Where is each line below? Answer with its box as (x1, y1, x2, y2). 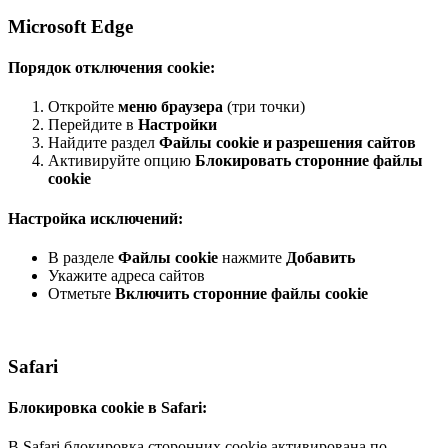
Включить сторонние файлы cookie (115, 284, 368, 302)
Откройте (48, 98, 118, 116)
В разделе (48, 248, 118, 266)
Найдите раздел (48, 134, 159, 152)
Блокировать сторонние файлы (195, 152, 423, 170)
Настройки (138, 116, 217, 134)
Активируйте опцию (48, 152, 195, 170)
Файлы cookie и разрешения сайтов (159, 134, 416, 152)
